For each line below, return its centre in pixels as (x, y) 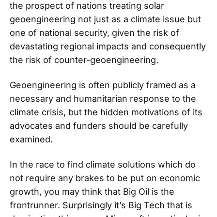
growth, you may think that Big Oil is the (92, 191)
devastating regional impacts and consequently (108, 46)
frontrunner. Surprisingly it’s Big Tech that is (101, 205)
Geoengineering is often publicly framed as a (103, 85)
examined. (32, 139)
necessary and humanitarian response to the (103, 98)
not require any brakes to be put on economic (105, 178)
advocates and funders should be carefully (99, 125)
